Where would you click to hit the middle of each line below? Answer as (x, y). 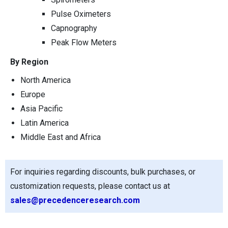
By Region (29, 62)
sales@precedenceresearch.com (75, 201)
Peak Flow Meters (84, 43)
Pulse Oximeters (81, 14)
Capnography (74, 28)
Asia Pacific (41, 109)
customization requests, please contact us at (90, 186)
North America (46, 80)
